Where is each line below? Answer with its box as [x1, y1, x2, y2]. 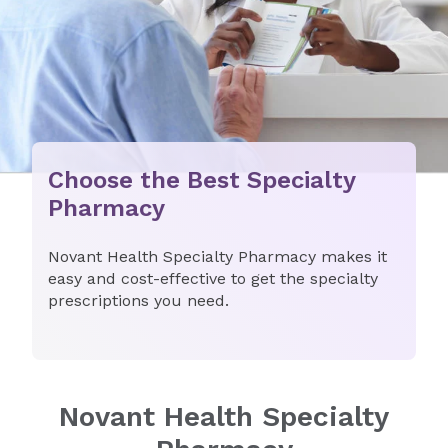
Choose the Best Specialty [48, 166, 355, 194]
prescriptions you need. [48, 291, 229, 310]
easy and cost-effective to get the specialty [48, 269, 378, 288]
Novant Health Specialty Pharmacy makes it [48, 247, 387, 266]
